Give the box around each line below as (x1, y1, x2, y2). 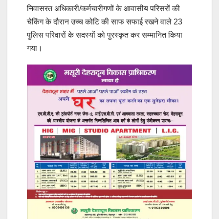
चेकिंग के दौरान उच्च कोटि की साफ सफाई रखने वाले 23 (27, 17, 182, 26)
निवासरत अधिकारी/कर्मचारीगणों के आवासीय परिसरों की (27, 4, 180, 13)
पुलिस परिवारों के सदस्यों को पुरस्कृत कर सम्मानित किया (27, 30, 182, 39)
